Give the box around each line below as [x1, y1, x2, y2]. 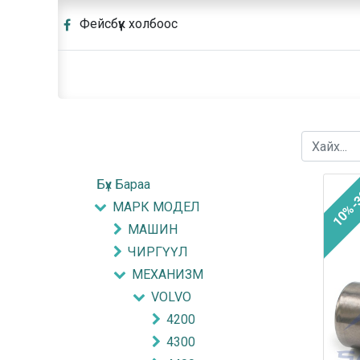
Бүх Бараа [96, 177, 150, 193]
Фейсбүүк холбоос [76, 16, 178, 32]
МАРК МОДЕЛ [112, 199, 200, 215]
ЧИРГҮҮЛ [128, 244, 188, 260]
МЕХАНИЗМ [132, 267, 203, 283]
